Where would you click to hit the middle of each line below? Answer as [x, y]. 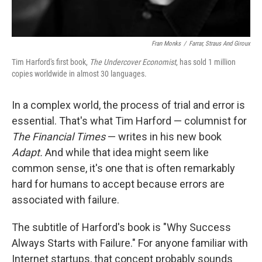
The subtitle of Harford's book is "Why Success [121, 227]
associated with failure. [65, 200]
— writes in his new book [163, 137]
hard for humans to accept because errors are [118, 184]
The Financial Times [58, 137]
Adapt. [27, 153]
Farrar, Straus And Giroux [220, 44]
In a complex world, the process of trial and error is [128, 105]
